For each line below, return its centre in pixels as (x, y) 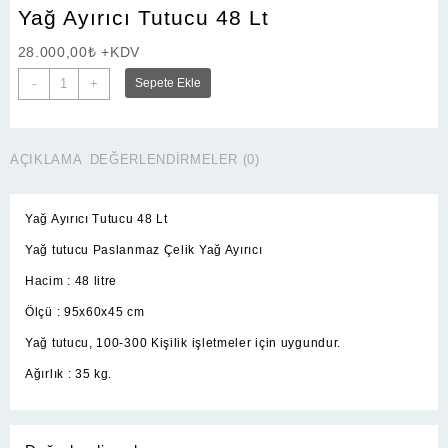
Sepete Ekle (167, 83)
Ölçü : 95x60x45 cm (85, 311)
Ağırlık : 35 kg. (69, 373)
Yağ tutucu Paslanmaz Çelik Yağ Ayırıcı (144, 249)
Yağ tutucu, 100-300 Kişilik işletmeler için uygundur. (183, 342)
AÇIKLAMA (46, 160)
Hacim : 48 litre (71, 280)
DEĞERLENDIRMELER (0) (174, 160)
